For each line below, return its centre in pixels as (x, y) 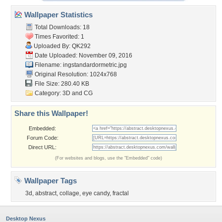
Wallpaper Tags (50, 181)
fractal (121, 193)
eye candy (96, 193)
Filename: (48, 65)
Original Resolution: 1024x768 (75, 74)
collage (69, 193)
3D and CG (78, 93)
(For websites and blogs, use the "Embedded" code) (109, 158)
